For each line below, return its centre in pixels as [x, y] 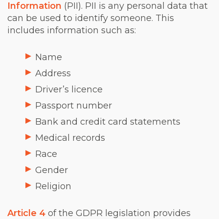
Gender [52, 170]
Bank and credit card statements [108, 121]
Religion [53, 186]
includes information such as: [72, 30]
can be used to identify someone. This [91, 18]
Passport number [74, 105]
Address [53, 73]
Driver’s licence [69, 89]
